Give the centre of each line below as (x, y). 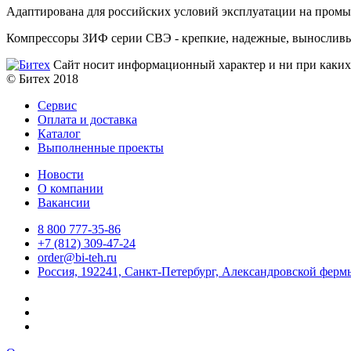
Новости (61, 174)
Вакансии (64, 202)
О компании (71, 188)
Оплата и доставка (87, 119)
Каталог (59, 133)
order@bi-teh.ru (77, 257)
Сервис (57, 105)
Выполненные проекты (101, 147)
